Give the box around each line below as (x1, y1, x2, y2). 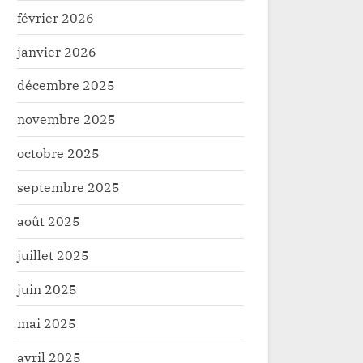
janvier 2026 (17, 42, 96, 60)
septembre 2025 (17, 178, 120, 196)
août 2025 (17, 212, 80, 230)
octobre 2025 (17, 144, 100, 162)
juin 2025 (17, 280, 77, 297)
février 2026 (17, 8, 94, 26)
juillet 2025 (17, 246, 89, 263)
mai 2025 (17, 314, 76, 331)
